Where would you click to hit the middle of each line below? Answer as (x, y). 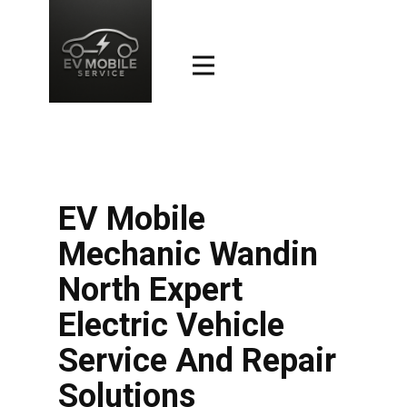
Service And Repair (197, 361)
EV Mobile (132, 219)
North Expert (150, 290)
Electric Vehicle (171, 326)
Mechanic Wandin (188, 255)
